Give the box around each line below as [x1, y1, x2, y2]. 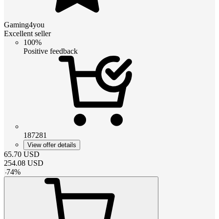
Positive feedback [23, 46, 78, 55]
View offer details [27, 141, 76, 149]
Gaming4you [4, 20, 44, 29]
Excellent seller [4, 29, 51, 38]
